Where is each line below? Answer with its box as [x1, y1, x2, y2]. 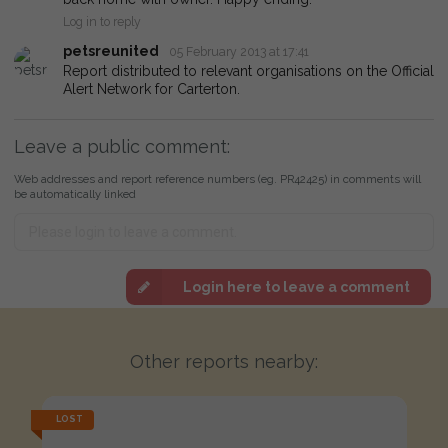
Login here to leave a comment [182, 278, 410, 295]
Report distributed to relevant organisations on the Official [63, 63, 434, 80]
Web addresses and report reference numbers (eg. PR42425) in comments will [14, 172, 421, 187]
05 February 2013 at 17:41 [169, 43, 310, 59]
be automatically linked [14, 187, 136, 202]
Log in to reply [63, 13, 141, 29]
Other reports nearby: [130, 351, 318, 373]
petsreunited [63, 42, 159, 59]
